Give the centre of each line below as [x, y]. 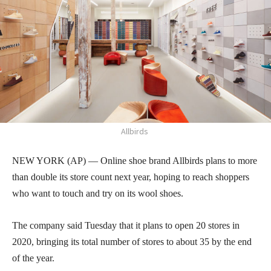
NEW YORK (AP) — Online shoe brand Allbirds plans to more [135, 160]
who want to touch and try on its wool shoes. [98, 193]
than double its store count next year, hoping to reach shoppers [131, 177]
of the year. [33, 258]
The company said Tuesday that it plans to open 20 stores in [126, 225]
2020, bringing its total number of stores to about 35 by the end [132, 241]
